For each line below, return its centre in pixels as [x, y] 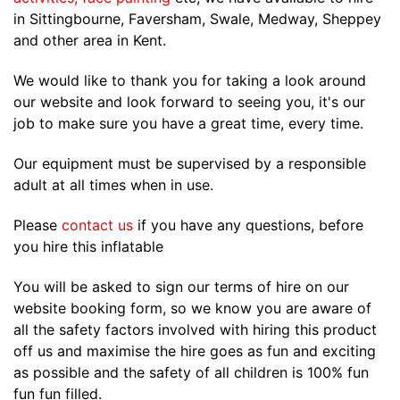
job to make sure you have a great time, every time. [188, 124]
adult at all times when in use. [113, 185]
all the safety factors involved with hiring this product [195, 330]
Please [37, 225]
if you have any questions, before [248, 225]
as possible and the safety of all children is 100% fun [191, 373]
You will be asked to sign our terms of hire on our [181, 287]
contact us [97, 225]
